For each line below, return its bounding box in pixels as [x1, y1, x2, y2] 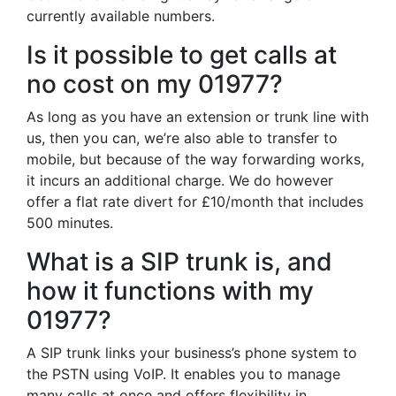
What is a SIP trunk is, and [27, 247, 332, 277]
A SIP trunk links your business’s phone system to [27, 344, 357, 362]
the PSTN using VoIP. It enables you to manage [27, 365, 340, 383]
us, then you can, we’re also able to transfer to [27, 129, 338, 147]
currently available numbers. [27, 7, 215, 25]
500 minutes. [27, 214, 113, 232]
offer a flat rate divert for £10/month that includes [27, 193, 363, 210]
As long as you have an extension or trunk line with [27, 108, 369, 126]
